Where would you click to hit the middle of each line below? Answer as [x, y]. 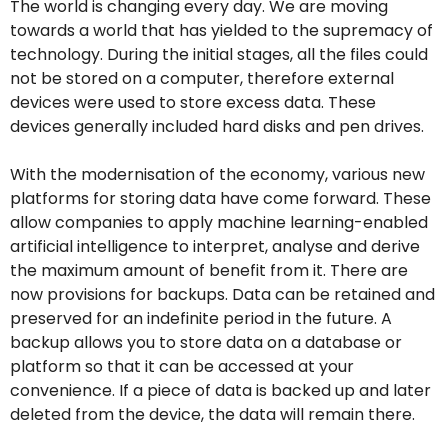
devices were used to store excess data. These [193, 102]
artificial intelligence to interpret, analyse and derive [215, 246]
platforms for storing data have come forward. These [220, 198]
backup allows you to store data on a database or [206, 342]
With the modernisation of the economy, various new [217, 174]
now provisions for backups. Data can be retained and [222, 294]
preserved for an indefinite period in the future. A [201, 318]
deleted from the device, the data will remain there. [212, 414]
